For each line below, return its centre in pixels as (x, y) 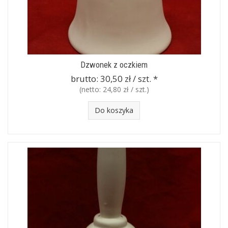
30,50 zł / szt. (125, 79)
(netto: (91, 89)
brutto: (85, 79)
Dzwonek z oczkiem (114, 65)
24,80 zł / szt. (124, 89)
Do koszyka (114, 110)
